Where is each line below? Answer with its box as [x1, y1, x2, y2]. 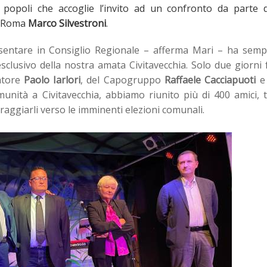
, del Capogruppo [80, 73, 165, 86]
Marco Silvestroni [28, 17, 106, 30]
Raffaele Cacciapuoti [164, 73, 256, 86]
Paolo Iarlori [23, 73, 81, 86]
